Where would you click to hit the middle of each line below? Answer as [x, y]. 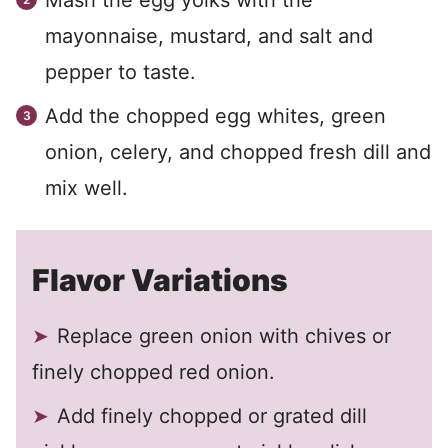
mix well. [86, 188]
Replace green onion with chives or [224, 336]
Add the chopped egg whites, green [215, 116]
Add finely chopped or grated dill [212, 416]
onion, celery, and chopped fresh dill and [238, 152]
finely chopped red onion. [153, 372]
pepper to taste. [120, 72]
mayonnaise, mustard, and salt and [209, 36]
